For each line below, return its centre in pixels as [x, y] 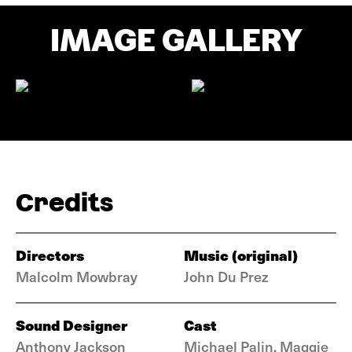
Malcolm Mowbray [77, 276]
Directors [50, 255]
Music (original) [241, 255]
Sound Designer [71, 325]
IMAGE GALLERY [176, 40]
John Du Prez [226, 276]
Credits [64, 202]
